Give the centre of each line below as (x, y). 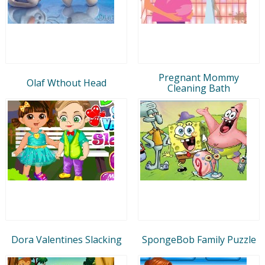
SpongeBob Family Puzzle (199, 239)
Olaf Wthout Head (66, 83)
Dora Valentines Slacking (66, 239)
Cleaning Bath (199, 88)
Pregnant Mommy (199, 77)
